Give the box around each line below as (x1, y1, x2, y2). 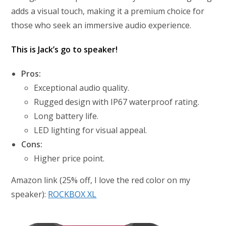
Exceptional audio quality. (34, 82, 130, 93)
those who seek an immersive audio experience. (11, 19, 192, 31)
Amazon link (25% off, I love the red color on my (11, 174, 191, 186)
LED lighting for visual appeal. (34, 124, 147, 136)
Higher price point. (34, 152, 105, 164)
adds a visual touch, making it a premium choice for (11, 5, 205, 17)
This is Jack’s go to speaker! (11, 43, 118, 55)
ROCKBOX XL (48, 188, 97, 200)
